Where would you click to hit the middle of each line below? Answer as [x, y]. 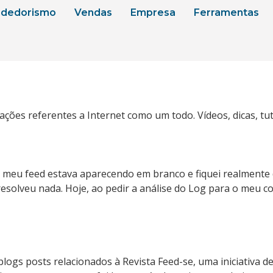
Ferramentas [226, 12]
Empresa [153, 12]
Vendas [93, 12]
